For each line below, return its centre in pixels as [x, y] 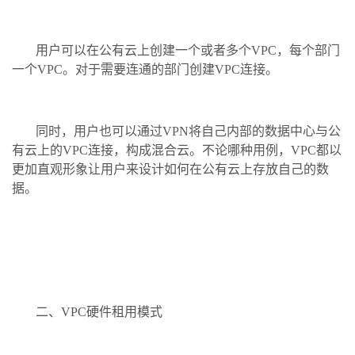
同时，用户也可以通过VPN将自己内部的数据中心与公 [188, 131]
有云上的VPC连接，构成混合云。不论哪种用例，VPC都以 [177, 150]
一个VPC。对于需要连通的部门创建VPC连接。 [145, 69]
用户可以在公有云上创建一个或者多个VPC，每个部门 [188, 50]
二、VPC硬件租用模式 [99, 311]
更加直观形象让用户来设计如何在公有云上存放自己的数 [170, 169]
